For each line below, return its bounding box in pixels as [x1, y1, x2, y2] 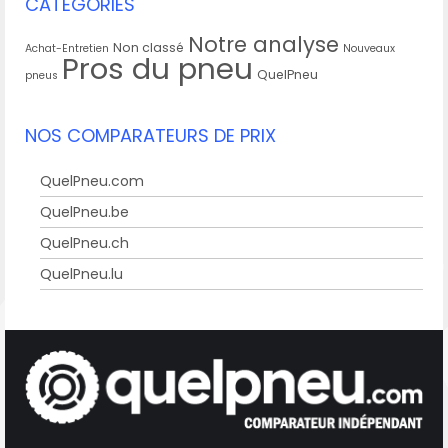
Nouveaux [343, 40, 395, 56]
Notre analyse [188, 29, 339, 59]
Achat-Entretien [25, 40, 109, 56]
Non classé [113, 38, 184, 56]
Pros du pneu [62, 47, 253, 89]
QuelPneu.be [40, 201, 129, 222]
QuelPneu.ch [40, 232, 129, 253]
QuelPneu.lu [40, 263, 123, 284]
